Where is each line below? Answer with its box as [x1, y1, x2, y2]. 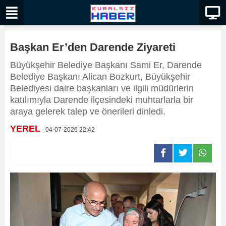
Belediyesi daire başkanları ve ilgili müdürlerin [10, 83, 194, 93]
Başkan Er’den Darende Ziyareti [10, 41, 176, 53]
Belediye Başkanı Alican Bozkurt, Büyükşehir [10, 72, 190, 82]
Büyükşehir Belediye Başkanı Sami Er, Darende [10, 60, 202, 70]
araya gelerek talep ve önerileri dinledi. [10, 106, 165, 117]
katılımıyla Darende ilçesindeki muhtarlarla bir [10, 95, 193, 105]
